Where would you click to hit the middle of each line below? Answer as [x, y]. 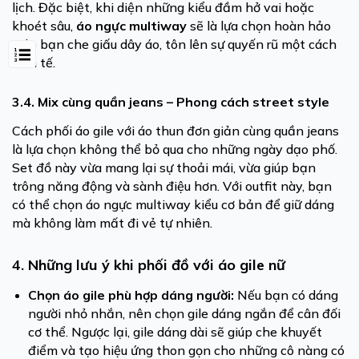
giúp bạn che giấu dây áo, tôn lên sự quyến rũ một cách [174, 44]
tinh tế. [34, 63]
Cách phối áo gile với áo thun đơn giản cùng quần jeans [175, 131]
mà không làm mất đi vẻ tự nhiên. [112, 223]
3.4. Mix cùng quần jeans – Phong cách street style [171, 102]
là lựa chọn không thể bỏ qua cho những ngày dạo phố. [175, 149]
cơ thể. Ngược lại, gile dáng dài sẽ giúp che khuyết [175, 332]
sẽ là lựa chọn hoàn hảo [259, 26]
